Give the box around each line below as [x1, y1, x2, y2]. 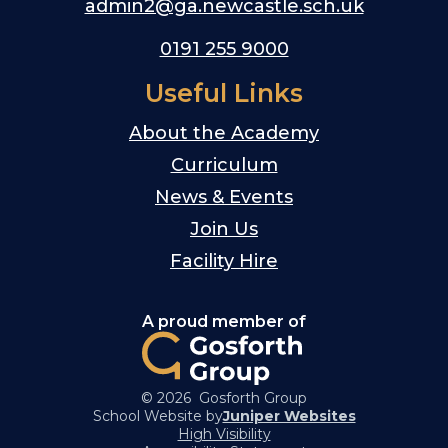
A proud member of [142, 311, 306, 331]
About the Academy [129, 121, 319, 144]
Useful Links [145, 77, 303, 108]
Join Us [190, 217, 258, 240]
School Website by [92, 406, 223, 425]
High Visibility [177, 424, 271, 443]
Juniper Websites [222, 406, 356, 425]
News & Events [155, 185, 293, 208]
